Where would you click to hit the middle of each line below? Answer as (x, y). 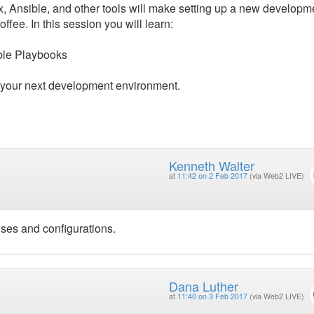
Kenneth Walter (211, 166)
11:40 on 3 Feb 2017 (212, 296)
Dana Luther (203, 286)
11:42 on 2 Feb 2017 (212, 176)
